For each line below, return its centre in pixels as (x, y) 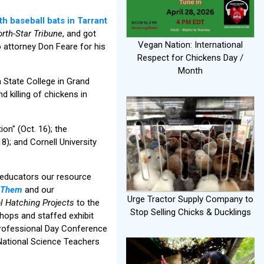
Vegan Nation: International (190, 44)
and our (39, 189)
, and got (79, 33)
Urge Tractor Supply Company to (190, 199)
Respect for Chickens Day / (190, 57)
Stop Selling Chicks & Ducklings (190, 212)
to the (87, 202)
